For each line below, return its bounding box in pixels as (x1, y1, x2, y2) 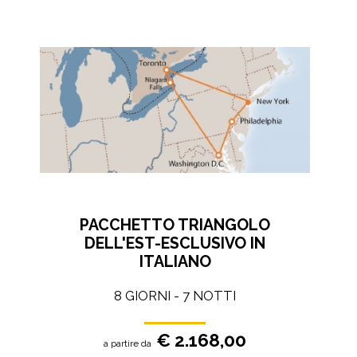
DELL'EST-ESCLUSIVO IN (84, 233, 265, 253)
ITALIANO (139, 252, 211, 271)
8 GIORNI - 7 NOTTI (114, 288, 236, 304)
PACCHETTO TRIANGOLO (80, 215, 270, 234)
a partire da (104, 338, 151, 350)
